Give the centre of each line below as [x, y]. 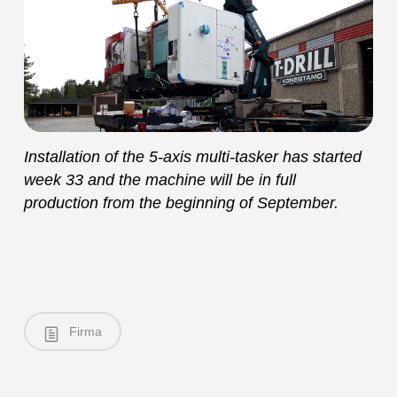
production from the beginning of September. [181, 203]
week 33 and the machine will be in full [160, 180]
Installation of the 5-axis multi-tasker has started [192, 157]
